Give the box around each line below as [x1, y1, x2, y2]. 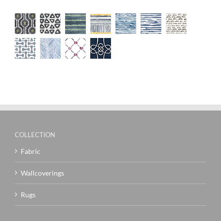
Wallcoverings [21, 168, 64, 177]
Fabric [21, 147, 40, 155]
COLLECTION [15, 130, 55, 139]
